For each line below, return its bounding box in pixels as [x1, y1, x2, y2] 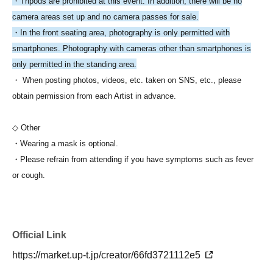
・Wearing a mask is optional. [12, 139, 118, 149]
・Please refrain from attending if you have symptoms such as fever [12, 155, 253, 165]
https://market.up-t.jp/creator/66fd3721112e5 [12, 250, 203, 261]
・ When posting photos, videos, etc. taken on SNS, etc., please [12, 76, 241, 85]
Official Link [12, 230, 66, 241]
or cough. [12, 171, 45, 180]
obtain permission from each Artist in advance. [12, 91, 176, 101]
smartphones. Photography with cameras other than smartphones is [12, 44, 251, 54]
